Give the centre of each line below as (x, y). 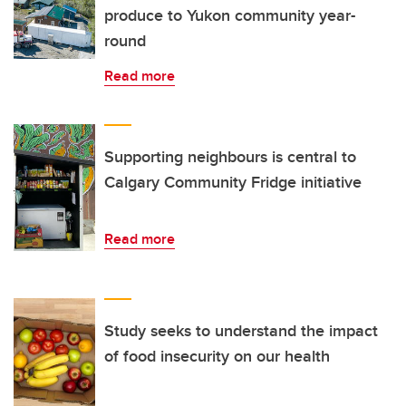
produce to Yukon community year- (230, 16)
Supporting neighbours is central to (230, 157)
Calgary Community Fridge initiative (233, 183)
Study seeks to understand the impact (241, 331)
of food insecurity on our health (217, 357)
